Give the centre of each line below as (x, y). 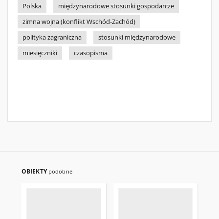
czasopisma (91, 53)
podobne (60, 171)
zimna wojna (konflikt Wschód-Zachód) (79, 22)
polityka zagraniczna (52, 37)
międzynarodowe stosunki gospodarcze (116, 6)
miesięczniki (40, 53)
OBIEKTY (35, 171)
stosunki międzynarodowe (137, 37)
